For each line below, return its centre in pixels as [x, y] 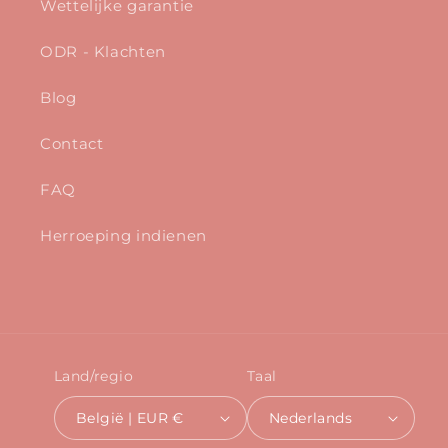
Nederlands [310, 418]
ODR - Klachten [103, 52]
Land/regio [93, 375]
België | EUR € [178, 418]
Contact [72, 144]
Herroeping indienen [123, 236]
